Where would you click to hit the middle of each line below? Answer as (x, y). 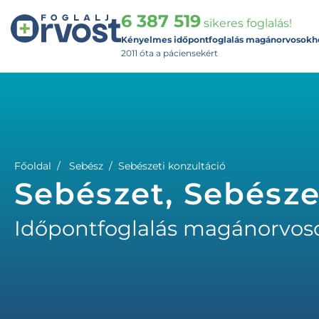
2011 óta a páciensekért (169, 53)
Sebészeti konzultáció (172, 166)
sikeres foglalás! (246, 23)
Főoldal (33, 166)
